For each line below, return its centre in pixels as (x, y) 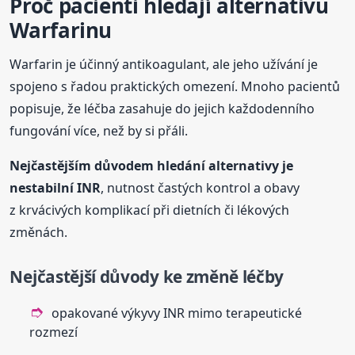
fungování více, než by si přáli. (99, 131)
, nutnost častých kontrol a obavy (200, 188)
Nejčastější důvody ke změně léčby (147, 277)
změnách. (39, 233)
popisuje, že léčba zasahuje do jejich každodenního (162, 109)
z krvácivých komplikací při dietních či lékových (150, 210)
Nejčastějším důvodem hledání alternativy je (152, 166)
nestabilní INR (55, 188)
